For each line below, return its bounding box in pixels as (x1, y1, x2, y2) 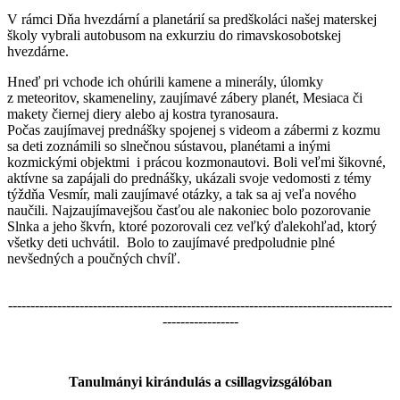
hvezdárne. (7, 43, 69, 59)
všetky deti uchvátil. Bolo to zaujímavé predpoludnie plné (7, 234, 335, 250)
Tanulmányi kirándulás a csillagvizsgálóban (68, 373, 332, 389)
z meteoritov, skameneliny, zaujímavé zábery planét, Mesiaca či (7, 89, 362, 105)
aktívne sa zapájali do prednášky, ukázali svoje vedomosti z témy (7, 170, 371, 186)
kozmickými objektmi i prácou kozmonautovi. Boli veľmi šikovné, (7, 154, 386, 170)
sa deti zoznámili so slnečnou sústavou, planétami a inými (7, 137, 330, 154)
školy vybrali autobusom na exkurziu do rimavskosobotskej (7, 27, 341, 43)
